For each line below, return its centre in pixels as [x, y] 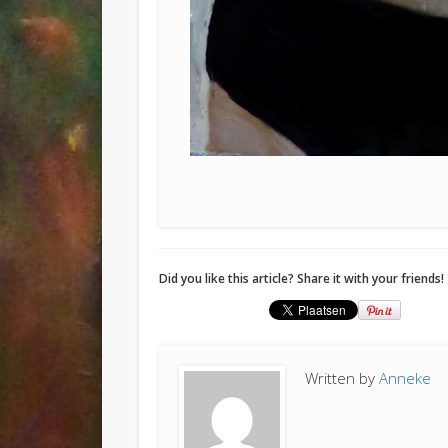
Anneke [404, 378]
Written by [341, 378]
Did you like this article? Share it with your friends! [301, 279]
